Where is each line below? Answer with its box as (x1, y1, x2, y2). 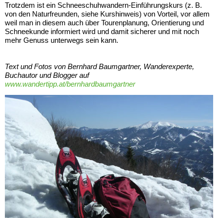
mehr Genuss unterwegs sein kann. (5, 36, 118, 44)
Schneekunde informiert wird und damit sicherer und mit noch (5, 27, 199, 36)
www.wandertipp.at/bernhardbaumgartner (5, 79, 135, 88)
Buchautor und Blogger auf (5, 71, 89, 79)
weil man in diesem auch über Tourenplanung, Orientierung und (5, 18, 204, 27)
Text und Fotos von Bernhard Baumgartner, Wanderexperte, (5, 62, 194, 71)
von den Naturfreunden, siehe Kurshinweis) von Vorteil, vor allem (5, 9, 210, 18)
